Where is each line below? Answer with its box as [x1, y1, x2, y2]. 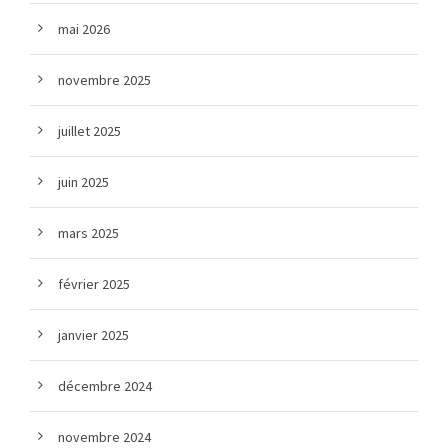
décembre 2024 [58, 377, 152, 396]
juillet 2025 [58, 122, 121, 141]
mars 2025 [58, 224, 119, 243]
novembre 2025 [58, 71, 151, 90]
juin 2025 [58, 173, 109, 192]
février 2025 [58, 275, 130, 294]
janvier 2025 [58, 326, 129, 345]
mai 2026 [58, 20, 110, 39]
